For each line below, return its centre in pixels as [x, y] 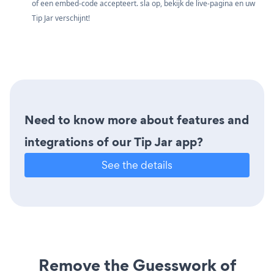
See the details [137, 165]
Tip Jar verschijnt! [61, 18]
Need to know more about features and [137, 120]
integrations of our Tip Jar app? [114, 142]
